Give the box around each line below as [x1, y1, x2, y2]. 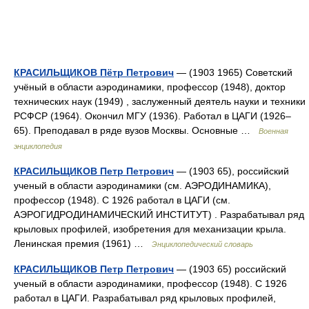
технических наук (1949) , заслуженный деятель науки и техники [14, 96, 306, 107]
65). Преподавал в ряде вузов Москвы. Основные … [14, 125, 259, 136]
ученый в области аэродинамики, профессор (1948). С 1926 [14, 278, 287, 289]
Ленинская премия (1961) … [14, 238, 152, 249]
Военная [259, 127, 288, 135]
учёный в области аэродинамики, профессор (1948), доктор [14, 81, 286, 92]
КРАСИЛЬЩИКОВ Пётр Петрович [14, 67, 174, 78]
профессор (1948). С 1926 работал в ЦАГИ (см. [14, 195, 230, 206]
